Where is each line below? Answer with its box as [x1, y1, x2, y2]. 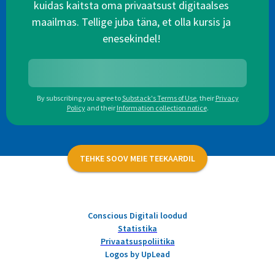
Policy [66, 103, 85, 113]
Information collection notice [116, 103, 207, 113]
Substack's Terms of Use [122, 93, 196, 103]
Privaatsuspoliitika [100, 236, 175, 247]
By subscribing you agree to [36, 93, 121, 103]
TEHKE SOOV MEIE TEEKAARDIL [80, 152, 195, 164]
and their [86, 103, 115, 113]
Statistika [118, 223, 157, 234]
